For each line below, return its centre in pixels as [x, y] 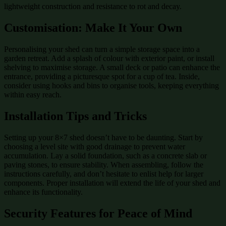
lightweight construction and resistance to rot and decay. [93, 7]
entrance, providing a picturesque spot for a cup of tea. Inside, [102, 76]
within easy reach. [33, 94]
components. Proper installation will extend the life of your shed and [112, 183]
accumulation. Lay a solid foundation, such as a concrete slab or [105, 155]
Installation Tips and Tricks [75, 116]
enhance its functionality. [43, 192]
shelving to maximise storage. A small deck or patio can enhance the [112, 67]
